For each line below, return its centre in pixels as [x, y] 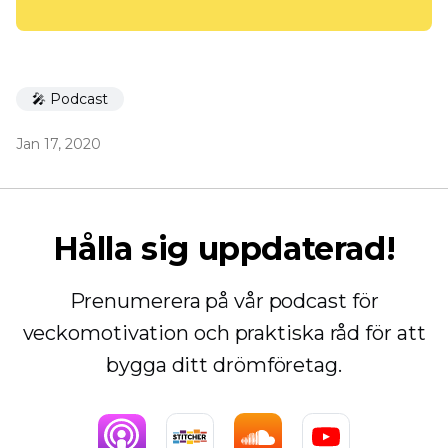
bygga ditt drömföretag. [224, 365]
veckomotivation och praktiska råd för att [224, 333]
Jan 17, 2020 [58, 144]
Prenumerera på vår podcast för [224, 301]
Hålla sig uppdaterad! [224, 249]
